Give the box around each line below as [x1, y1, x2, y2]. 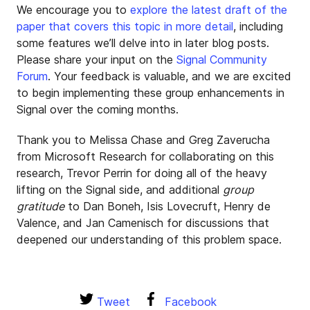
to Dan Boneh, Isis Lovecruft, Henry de [64, 199, 271, 213]
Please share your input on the [17, 52, 176, 66]
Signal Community [176, 52, 267, 66]
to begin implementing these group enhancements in [17, 85, 284, 100]
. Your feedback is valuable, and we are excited [48, 69, 291, 83]
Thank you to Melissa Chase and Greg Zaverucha [17, 132, 270, 147]
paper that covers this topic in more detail [17, 19, 233, 33]
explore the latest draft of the [130, 2, 287, 17]
